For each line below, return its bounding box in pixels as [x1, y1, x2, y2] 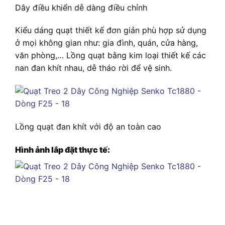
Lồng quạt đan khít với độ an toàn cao [15, 122, 161, 132]
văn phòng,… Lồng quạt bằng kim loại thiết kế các [15, 50, 206, 61]
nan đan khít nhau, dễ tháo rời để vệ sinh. [15, 63, 172, 73]
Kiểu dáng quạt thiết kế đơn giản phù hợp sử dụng [15, 25, 206, 36]
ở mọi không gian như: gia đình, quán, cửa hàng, [15, 38, 198, 48]
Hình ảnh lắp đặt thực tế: [15, 144, 110, 155]
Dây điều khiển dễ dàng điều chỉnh [15, 2, 147, 13]
